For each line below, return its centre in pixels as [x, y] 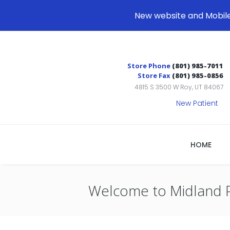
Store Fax [155, 75]
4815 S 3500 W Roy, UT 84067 [179, 87]
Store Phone [150, 65]
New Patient [197, 103]
